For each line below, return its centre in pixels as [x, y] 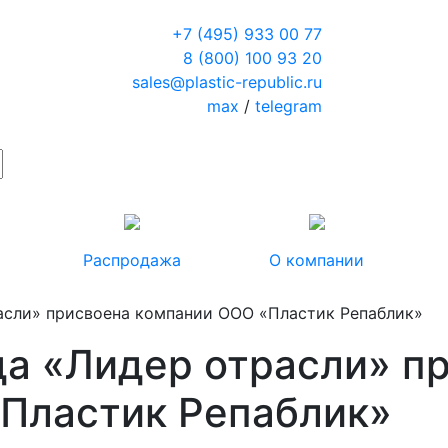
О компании [316, 260]
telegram [288, 106]
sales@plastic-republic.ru [226, 82]
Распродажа [131, 260]
